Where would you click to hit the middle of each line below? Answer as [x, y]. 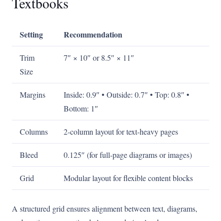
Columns [34, 132]
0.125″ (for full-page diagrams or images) [128, 155]
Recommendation [93, 35]
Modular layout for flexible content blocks [128, 178]
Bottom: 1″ [81, 109]
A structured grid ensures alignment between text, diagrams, [105, 209]
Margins [33, 95]
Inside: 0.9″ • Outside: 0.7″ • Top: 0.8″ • [127, 95]
